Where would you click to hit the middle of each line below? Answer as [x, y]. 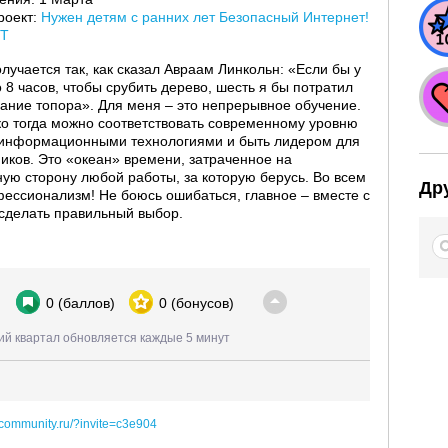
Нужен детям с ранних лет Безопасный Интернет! [205, 17]
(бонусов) [202, 302]
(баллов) [86, 302]
